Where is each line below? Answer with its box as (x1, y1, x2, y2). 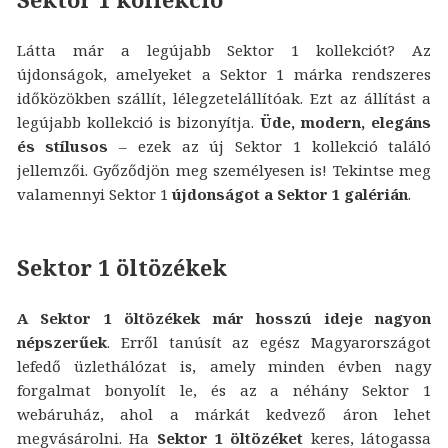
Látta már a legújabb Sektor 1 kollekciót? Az (16, 39, 432, 60)
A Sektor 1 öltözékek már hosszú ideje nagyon (16, 308, 432, 329)
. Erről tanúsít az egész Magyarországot (106, 332, 432, 353)
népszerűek (16, 332, 107, 353)
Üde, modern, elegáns (260, 111, 432, 132)
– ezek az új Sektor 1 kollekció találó (108, 135, 432, 156)
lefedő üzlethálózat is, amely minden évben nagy (16, 356, 432, 377)
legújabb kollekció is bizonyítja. (16, 111, 261, 132)
